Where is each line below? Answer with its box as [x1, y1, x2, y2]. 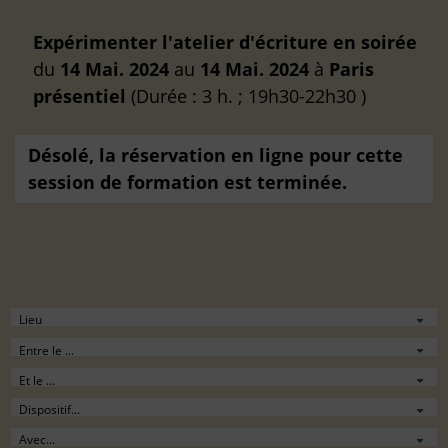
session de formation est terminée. [28, 169, 347, 194]
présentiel [33, 83, 126, 108]
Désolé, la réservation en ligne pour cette [28, 142, 403, 167]
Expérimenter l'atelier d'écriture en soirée [33, 29, 417, 54]
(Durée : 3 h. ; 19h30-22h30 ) [126, 83, 366, 108]
